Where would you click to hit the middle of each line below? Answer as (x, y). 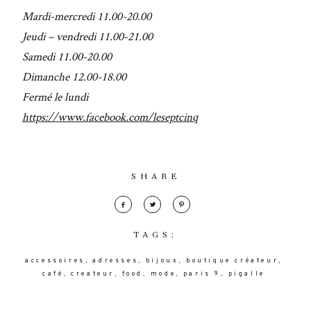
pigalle (246, 274)
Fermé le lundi (55, 96)
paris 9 (202, 274)
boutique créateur (233, 260)
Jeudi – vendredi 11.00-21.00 (87, 36)
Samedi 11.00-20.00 (67, 56)
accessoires (55, 260)
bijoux (162, 260)
